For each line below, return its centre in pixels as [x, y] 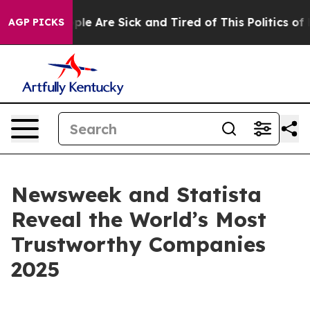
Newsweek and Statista [136, 194]
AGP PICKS [36, 22]
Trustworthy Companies [138, 244]
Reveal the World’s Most [139, 219]
